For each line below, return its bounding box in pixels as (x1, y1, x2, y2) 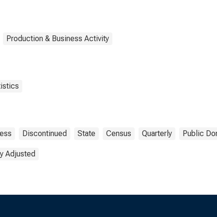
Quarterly (142, 129, 172, 138)
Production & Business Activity (6, 34, 109, 43)
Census (106, 129, 131, 138)
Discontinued (22, 129, 67, 138)
